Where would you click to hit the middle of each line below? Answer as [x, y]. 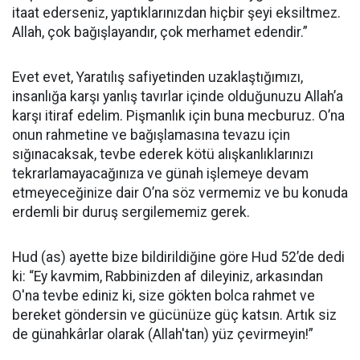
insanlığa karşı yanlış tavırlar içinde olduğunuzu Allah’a [178, 96]
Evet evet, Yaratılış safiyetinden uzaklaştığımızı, [157, 77]
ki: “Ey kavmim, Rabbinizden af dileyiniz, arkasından [168, 276]
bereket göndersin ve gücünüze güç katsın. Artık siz [174, 315]
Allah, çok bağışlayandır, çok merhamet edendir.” [160, 32]
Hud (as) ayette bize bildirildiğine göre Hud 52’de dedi [178, 257]
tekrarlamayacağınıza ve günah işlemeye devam [160, 173]
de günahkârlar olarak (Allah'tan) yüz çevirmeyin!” [163, 334]
